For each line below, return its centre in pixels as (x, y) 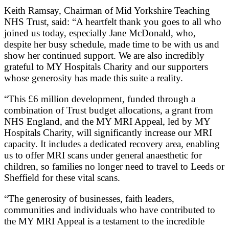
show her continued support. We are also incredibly (104, 55)
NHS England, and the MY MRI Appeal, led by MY (107, 122)
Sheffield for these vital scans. (63, 178)
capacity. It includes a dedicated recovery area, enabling (112, 144)
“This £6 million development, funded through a (100, 99)
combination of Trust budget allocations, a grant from (109, 110)
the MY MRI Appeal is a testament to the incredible (104, 221)
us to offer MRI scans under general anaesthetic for (103, 155)
